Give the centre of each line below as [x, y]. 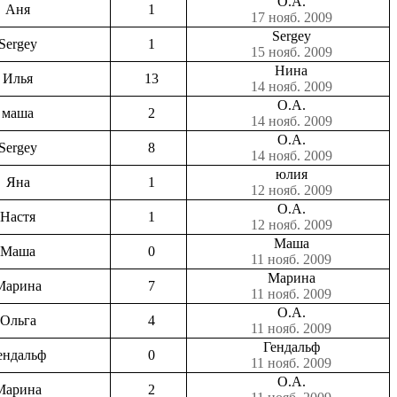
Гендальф [291, 346]
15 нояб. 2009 [291, 51]
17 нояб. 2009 [291, 17]
